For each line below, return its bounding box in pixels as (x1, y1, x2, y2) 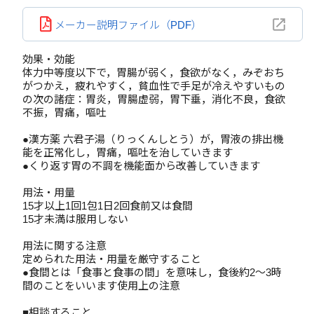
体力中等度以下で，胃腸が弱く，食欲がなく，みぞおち (22, 67, 285, 78)
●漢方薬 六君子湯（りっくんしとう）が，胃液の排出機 (22, 133, 283, 145)
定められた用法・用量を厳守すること (22, 253, 201, 265)
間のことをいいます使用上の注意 (22, 280, 180, 292)
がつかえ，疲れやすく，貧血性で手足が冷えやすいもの (22, 80, 285, 92)
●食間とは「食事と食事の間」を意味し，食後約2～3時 (22, 266, 282, 278)
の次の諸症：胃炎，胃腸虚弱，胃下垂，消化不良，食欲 (22, 93, 285, 105)
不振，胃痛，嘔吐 (22, 107, 107, 118)
